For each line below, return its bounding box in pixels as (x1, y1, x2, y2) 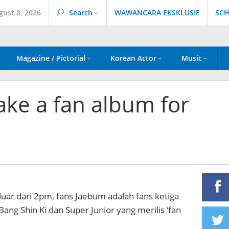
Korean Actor (110, 53, 156, 63)
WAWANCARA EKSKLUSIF (114, 8, 199, 17)
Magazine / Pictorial (16, 53, 85, 63)
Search (69, 8, 93, 17)
